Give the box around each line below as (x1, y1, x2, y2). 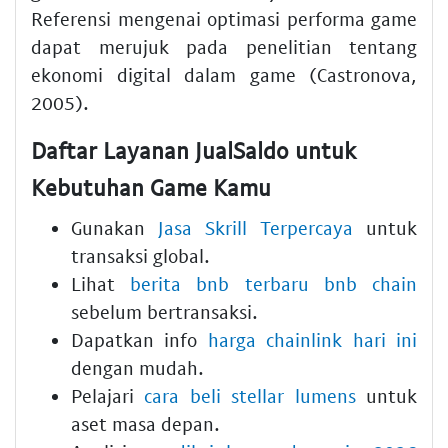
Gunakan (71, 215, 158, 239)
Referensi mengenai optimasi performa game (31, 7, 417, 31)
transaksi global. (71, 243, 210, 267)
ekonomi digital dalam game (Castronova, (31, 63, 417, 87)
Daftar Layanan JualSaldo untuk (31, 136, 356, 165)
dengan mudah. (71, 355, 204, 379)
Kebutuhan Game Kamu (31, 173, 271, 202)
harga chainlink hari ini (207, 327, 418, 351)
